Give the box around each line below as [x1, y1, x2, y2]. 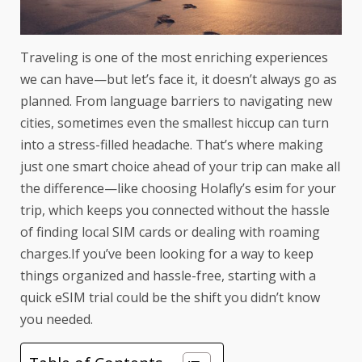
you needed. [20, 309, 93, 328]
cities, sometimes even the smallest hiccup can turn [20, 113, 329, 132]
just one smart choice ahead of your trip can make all [20, 157, 340, 175]
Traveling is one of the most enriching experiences [20, 48, 328, 66]
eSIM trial [55, 288, 113, 306]
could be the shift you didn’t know [113, 288, 320, 306]
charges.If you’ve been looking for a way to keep [20, 244, 314, 263]
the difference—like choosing [20, 179, 200, 197]
